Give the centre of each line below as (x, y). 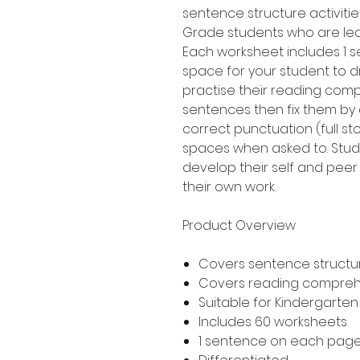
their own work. (231, 186)
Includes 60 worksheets (273, 321)
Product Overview (239, 225)
